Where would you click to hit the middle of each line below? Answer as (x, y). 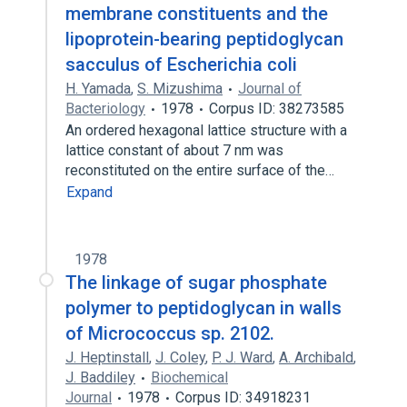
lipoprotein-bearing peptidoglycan (204, 39)
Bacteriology (105, 109)
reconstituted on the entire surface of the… (202, 170)
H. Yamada (98, 89)
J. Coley (180, 357)
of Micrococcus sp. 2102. (170, 333)
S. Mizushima (180, 89)
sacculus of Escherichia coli (181, 65)
